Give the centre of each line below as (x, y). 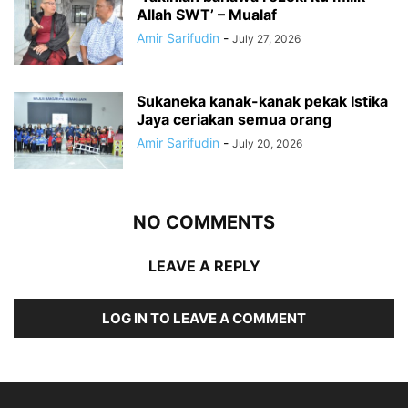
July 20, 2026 (267, 144)
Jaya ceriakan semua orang (234, 120)
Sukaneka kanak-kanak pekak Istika (262, 102)
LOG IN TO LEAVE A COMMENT (204, 319)
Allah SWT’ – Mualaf (207, 15)
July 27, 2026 (266, 39)
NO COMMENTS (204, 223)
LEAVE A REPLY (204, 266)
